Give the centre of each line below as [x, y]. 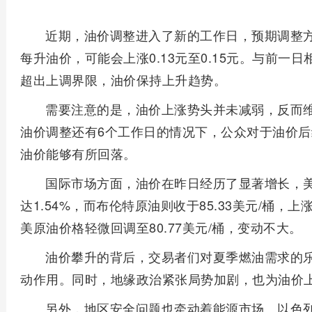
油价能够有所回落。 [78, 153]
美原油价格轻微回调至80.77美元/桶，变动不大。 [161, 227]
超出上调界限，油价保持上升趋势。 [123, 79]
